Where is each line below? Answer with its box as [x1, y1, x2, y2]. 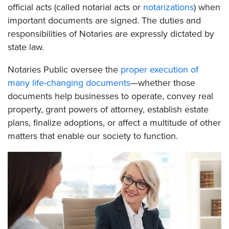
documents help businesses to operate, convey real [8, 90, 213, 102]
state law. [8, 41, 44, 53]
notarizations [143, 1, 194, 13]
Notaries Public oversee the [8, 63, 121, 75]
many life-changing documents [8, 77, 130, 88]
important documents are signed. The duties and [8, 14, 201, 26]
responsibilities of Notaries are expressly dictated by [8, 28, 214, 39]
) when [194, 1, 220, 13]
